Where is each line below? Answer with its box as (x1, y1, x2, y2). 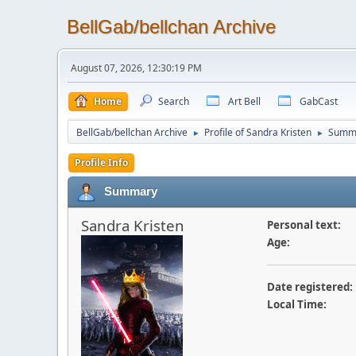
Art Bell (228, 95, 261, 108)
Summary (104, 184, 157, 198)
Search (158, 95, 189, 108)
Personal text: (266, 218, 341, 232)
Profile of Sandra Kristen (204, 126, 311, 139)
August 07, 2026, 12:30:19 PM (71, 61, 202, 75)
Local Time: (266, 297, 327, 311)
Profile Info (75, 156, 128, 169)
